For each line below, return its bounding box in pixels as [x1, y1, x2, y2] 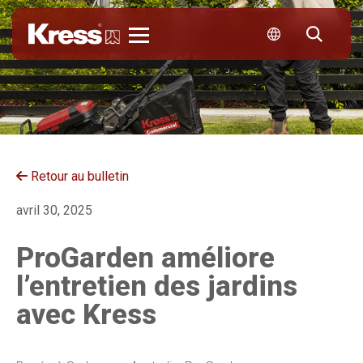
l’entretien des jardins [16, 269, 297, 303]
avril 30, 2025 [16, 202, 92, 218]
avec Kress [16, 297, 156, 331]
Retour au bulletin [28, 168, 129, 184]
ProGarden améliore [16, 241, 275, 275]
